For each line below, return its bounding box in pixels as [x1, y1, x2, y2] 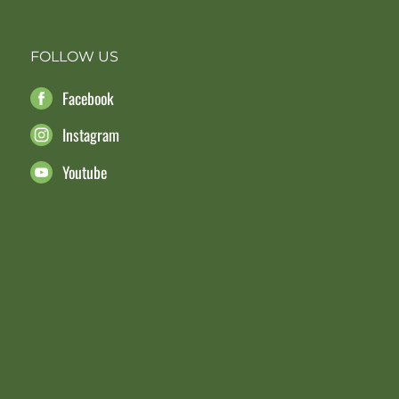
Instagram [62, 123, 120, 147]
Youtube [62, 159, 108, 183]
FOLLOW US [30, 48, 118, 65]
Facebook [62, 86, 115, 110]
